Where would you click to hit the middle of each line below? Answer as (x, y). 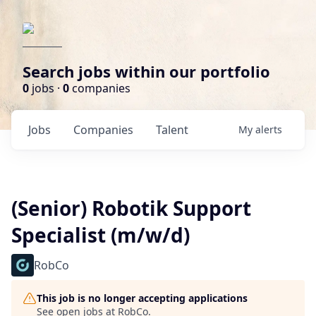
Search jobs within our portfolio (146, 71)
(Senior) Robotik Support (131, 208)
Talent (172, 130)
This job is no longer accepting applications (142, 298)
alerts (269, 129)
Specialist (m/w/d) (101, 235)
